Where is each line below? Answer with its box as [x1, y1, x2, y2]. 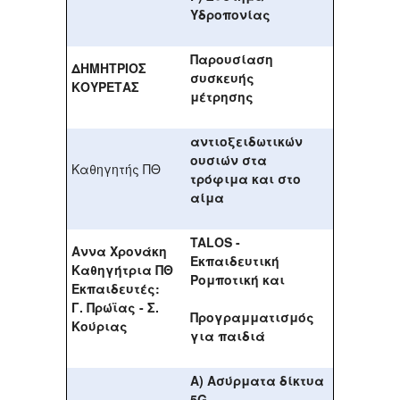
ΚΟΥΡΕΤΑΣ [71, 78, 139, 96]
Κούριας [71, 317, 128, 336]
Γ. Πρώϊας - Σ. [71, 298, 159, 317]
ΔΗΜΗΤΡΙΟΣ [71, 59, 146, 78]
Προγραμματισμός [190, 308, 314, 327]
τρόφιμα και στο [190, 170, 301, 188]
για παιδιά [190, 327, 265, 346]
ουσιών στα [190, 151, 267, 170]
